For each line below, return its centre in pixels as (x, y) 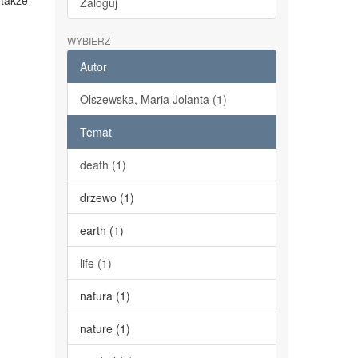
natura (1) (105, 296)
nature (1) (105, 328)
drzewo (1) (107, 197)
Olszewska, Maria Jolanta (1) (153, 99)
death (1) (103, 165)
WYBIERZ (88, 40)
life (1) (95, 263)
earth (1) (101, 230)
